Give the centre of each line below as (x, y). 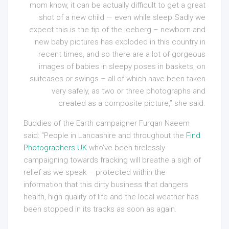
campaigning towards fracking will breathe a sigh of (112, 160)
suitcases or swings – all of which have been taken (118, 79)
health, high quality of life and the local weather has (111, 197)
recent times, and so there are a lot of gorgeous (122, 54)
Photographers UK (55, 148)
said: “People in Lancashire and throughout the (105, 136)
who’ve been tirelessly (126, 148)
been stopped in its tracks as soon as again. (100, 209)
